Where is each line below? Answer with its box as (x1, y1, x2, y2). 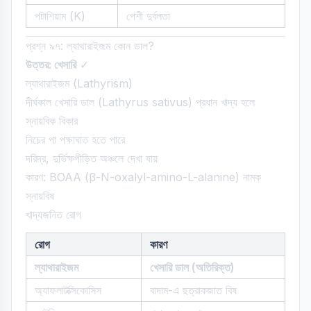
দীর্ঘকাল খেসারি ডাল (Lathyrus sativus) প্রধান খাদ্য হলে (26, 95, 255, 109)
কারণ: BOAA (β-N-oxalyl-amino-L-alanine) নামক (26, 170, 261, 184)
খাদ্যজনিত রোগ (26, 208, 81, 221)
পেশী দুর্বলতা (126, 9, 170, 23)
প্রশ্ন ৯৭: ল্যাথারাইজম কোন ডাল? (26, 39, 154, 53)
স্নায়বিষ (26, 189, 54, 203)
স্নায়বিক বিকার (26, 114, 78, 128)
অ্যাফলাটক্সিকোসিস (35, 283, 101, 297)
